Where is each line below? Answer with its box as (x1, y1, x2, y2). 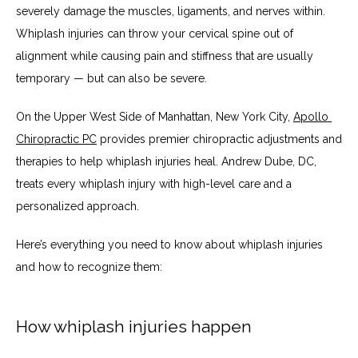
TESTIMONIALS (48, 166, 173, 184)
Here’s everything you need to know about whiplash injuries (16, 238, 323, 251)
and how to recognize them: (16, 261, 162, 273)
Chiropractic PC (16, 133, 97, 145)
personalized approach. (16, 200, 142, 213)
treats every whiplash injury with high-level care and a (16, 177, 292, 190)
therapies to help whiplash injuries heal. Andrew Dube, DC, (16, 155, 316, 168)
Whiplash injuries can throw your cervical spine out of (16, 27, 293, 40)
